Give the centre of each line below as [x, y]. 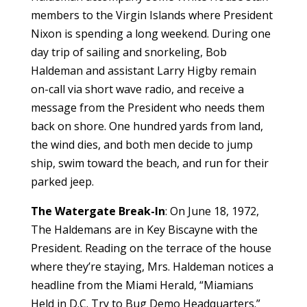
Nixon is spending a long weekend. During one [150, 33]
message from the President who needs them [147, 107]
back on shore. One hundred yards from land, [147, 126]
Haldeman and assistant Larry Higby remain [143, 70]
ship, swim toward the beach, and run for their [149, 163]
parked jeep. [62, 181]
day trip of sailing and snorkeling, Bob [128, 52]
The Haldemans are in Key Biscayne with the [144, 229]
